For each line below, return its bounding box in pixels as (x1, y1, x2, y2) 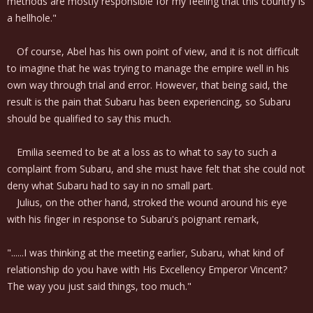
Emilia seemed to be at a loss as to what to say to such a (7, 145, 277, 159)
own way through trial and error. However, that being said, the (7, 78, 288, 92)
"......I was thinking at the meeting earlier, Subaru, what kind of (7, 246, 284, 259)
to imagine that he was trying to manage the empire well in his (7, 61, 289, 75)
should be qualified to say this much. (7, 112, 171, 125)
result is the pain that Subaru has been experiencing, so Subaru (7, 95, 291, 108)
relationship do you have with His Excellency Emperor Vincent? (7, 263, 287, 276)
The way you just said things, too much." (7, 279, 191, 293)
